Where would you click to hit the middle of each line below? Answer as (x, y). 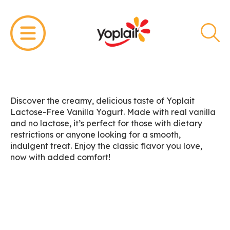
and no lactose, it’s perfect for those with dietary (106, 123)
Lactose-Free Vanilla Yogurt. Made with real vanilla (113, 112)
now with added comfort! (60, 157)
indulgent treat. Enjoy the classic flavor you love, (106, 146)
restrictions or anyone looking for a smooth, (95, 135)
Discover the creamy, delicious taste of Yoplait (102, 101)
